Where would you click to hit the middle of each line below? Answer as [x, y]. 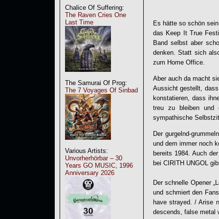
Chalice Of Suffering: [95, 8]
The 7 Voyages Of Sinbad [101, 90]
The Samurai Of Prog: [96, 83]
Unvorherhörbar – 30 [94, 158]
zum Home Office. [179, 62]
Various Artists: [87, 151]
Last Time [79, 22]
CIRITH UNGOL [186, 163]
